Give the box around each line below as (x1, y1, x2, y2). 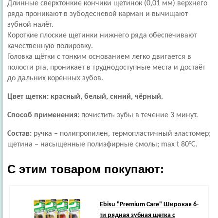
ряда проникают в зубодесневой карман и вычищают (7, 10, 188, 18)
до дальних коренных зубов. (7, 74, 103, 82)
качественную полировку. (7, 42, 93, 50)
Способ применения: (7, 111, 79, 119)
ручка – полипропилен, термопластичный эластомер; (32, 130, 211, 138)
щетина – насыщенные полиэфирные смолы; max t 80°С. (7, 141, 198, 148)
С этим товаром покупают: (7, 163, 164, 176)
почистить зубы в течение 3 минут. (79, 111, 200, 119)
